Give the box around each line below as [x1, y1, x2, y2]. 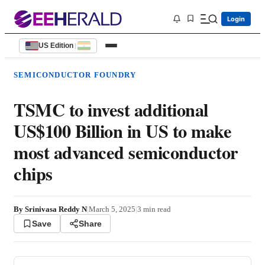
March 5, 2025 [89, 205, 135, 214]
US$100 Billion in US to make [14, 118, 231, 144]
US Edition [38, 41, 73, 50]
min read [141, 205, 171, 214]
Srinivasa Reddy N [25, 205, 87, 214]
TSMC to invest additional [14, 96, 208, 123]
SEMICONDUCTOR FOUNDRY [14, 70, 137, 79]
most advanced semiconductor [14, 139, 238, 166]
